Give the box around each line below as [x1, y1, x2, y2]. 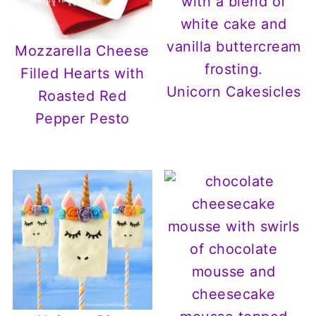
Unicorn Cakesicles [166, 83, 301, 100]
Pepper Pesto [35, 109, 130, 127]
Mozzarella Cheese [15, 42, 150, 59]
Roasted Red [37, 87, 127, 104]
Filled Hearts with [20, 64, 145, 82]
